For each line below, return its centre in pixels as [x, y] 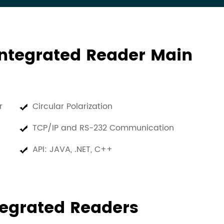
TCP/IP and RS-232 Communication [103, 128]
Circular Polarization [72, 106]
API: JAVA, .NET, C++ [74, 149]
